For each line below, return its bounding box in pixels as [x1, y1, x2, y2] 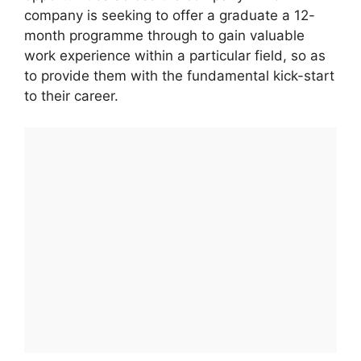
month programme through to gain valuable [24, 27, 305, 44]
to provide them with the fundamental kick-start [24, 68, 334, 85]
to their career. [24, 88, 118, 105]
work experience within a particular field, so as [24, 48, 326, 64]
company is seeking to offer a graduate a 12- [24, 7, 315, 24]
